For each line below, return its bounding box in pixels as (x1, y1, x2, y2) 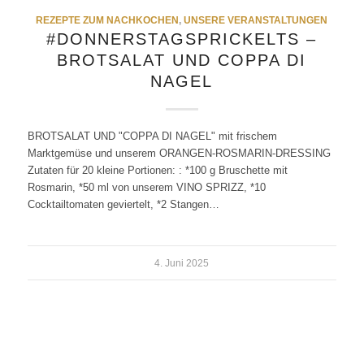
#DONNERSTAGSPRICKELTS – (46, 29, 318, 48)
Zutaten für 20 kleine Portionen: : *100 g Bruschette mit (27, 163, 288, 176)
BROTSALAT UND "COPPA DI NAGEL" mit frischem (27, 129, 277, 142)
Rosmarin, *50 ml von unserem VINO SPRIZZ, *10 (27, 180, 266, 193)
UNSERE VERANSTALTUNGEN (184, 14, 328, 25)
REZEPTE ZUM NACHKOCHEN (36, 14, 180, 25)
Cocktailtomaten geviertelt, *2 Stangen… (27, 197, 219, 210)
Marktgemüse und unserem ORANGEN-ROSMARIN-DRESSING (27, 146, 331, 159)
